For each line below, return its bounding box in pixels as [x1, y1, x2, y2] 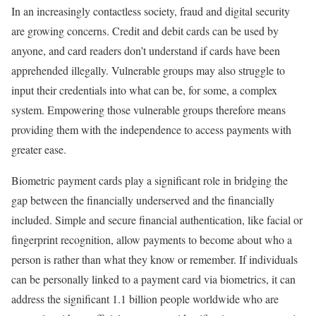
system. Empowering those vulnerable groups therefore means [11, 102, 286, 118]
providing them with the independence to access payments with [11, 122, 291, 138]
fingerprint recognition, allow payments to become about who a [11, 232, 292, 248]
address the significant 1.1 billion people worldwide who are [11, 291, 279, 307]
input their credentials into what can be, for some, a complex [11, 83, 277, 98]
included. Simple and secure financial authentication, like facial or [11, 212, 303, 228]
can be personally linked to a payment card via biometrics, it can [11, 272, 296, 287]
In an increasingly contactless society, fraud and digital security [11, 4, 290, 19]
